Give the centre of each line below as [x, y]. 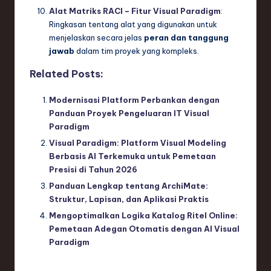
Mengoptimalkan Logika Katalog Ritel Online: [143, 216]
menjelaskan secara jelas [96, 38]
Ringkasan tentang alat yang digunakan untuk [133, 24]
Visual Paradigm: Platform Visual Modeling [138, 143]
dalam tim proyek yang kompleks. [137, 51]
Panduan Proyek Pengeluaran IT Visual [129, 113]
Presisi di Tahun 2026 [93, 170]
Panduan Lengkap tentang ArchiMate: [129, 186]
